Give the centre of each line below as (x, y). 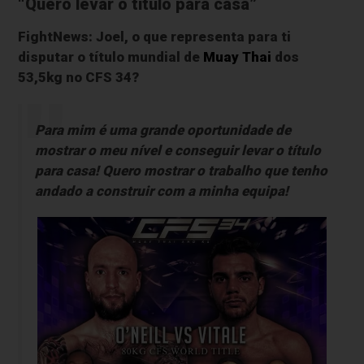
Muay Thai (238, 57)
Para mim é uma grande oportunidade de (162, 130)
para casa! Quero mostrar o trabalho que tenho (181, 171)
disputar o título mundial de (111, 57)
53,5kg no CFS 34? (79, 78)
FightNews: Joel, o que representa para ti (155, 37)
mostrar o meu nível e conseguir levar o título (178, 151)
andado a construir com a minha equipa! (161, 191)
